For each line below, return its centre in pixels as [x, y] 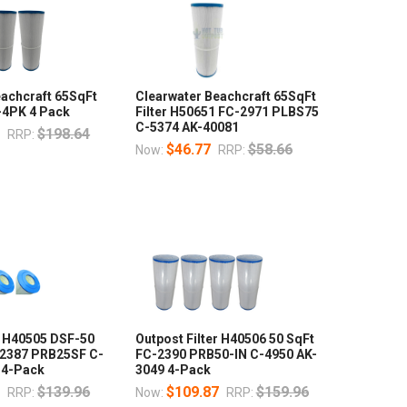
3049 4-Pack [173, 369]
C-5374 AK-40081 [187, 127]
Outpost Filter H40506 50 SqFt [224, 338]
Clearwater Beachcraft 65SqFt [225, 96]
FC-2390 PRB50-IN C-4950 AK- [226, 354]
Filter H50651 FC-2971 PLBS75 [227, 111]
